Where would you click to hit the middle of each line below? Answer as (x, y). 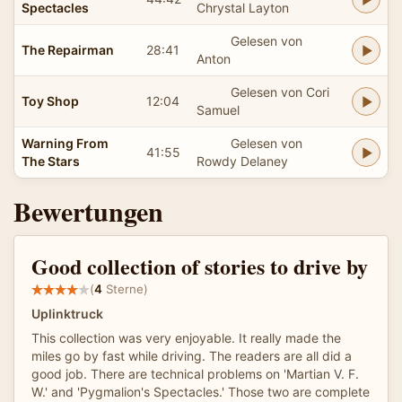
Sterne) (125, 289)
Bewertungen (88, 210)
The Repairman (68, 49)
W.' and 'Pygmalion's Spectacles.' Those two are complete (201, 391)
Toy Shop (50, 100)
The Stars (51, 161)
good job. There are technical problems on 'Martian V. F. (195, 373)
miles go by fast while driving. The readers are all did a (192, 355)
